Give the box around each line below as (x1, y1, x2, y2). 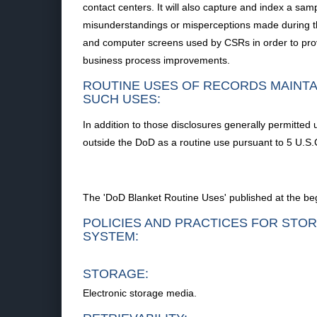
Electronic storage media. (83, 287, 197, 299)
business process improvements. (83, 54, 230, 66)
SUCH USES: (83, 92, 161, 106)
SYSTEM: (83, 229, 139, 243)
